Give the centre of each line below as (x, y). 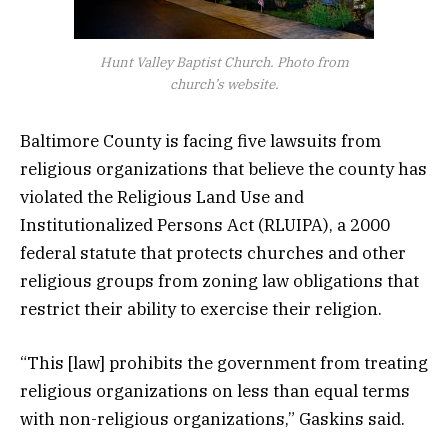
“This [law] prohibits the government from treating (224, 362)
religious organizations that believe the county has (223, 168)
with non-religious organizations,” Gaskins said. (212, 418)
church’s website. (224, 83)
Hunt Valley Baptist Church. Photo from (224, 61)
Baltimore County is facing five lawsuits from (200, 140)
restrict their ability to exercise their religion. (201, 308)
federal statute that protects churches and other (213, 252)
